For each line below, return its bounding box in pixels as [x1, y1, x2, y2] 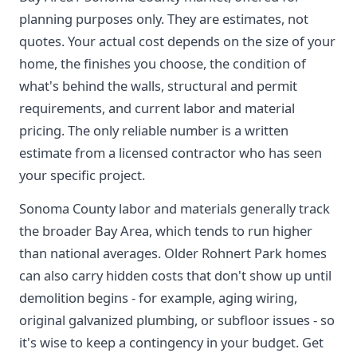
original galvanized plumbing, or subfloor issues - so [19, 311, 335, 329]
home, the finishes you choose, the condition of [19, 54, 306, 73]
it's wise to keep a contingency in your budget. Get [19, 333, 324, 351]
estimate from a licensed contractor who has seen [19, 143, 322, 162]
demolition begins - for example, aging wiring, [19, 288, 297, 307]
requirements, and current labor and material [19, 99, 295, 117]
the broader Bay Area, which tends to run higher [19, 222, 312, 240]
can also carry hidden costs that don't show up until [19, 266, 331, 284]
